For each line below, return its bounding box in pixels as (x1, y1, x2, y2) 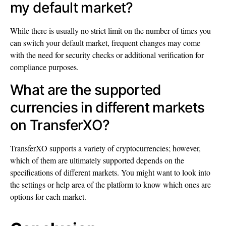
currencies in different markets (10, 99, 205, 117)
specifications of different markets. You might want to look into (10, 167, 210, 178)
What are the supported (10, 81, 161, 99)
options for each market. (10, 191, 86, 202)
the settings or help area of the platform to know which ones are (10, 179, 211, 190)
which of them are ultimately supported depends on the (10, 155, 184, 166)
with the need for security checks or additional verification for (10, 49, 204, 61)
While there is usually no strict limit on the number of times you (10, 25, 211, 36)
